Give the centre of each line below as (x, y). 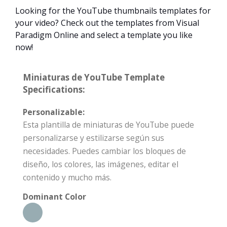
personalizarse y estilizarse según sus (93, 138)
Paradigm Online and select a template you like (104, 35)
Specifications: (54, 90)
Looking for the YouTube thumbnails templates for (113, 11)
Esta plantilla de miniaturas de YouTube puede (108, 125)
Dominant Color (54, 197)
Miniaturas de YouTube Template (94, 78)
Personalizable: (54, 112)
